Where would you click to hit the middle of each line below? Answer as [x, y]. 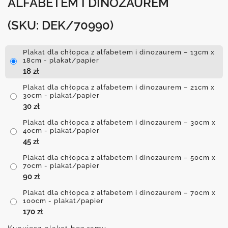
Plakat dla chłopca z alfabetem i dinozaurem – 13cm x [119, 52]
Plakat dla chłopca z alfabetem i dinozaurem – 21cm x [119, 87]
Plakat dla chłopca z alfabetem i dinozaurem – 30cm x [119, 122]
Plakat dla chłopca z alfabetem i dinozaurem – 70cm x [119, 192]
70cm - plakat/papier [61, 165]
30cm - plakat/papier [61, 95]
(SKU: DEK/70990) [61, 25]
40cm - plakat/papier [61, 130]
